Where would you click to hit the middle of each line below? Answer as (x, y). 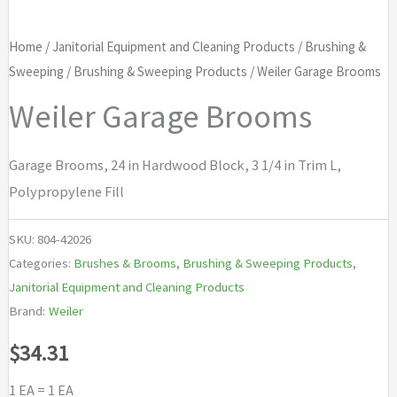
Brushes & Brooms (125, 262)
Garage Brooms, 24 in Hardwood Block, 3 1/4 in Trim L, (175, 164)
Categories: (41, 262)
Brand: (27, 310)
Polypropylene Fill (66, 191)
